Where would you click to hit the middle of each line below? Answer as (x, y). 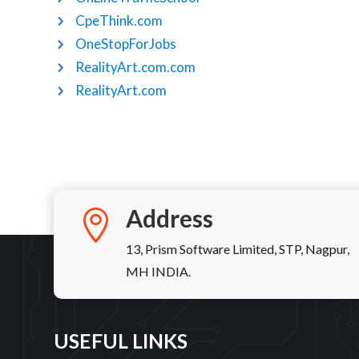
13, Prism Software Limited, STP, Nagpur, (238, 249)
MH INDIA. (159, 272)
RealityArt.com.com (136, 67)
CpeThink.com (119, 21)
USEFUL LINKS (121, 341)
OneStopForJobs (126, 44)
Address (170, 218)
